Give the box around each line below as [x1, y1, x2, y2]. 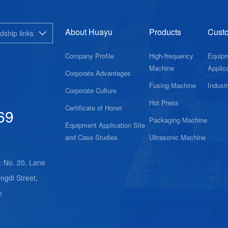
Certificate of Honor [65, 102, 122, 112]
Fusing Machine [149, 80, 196, 90]
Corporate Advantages [65, 68, 131, 78]
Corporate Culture [65, 85, 117, 95]
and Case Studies [65, 132, 118, 142]
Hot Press [149, 97, 179, 107]
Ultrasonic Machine [149, 132, 206, 142]
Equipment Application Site [65, 120, 145, 130]
